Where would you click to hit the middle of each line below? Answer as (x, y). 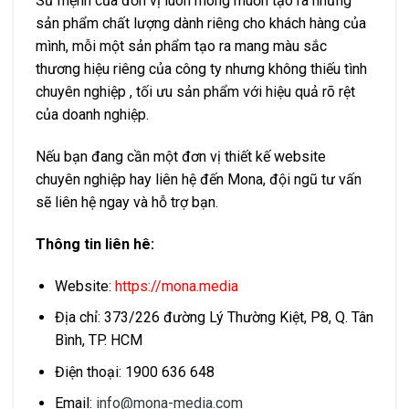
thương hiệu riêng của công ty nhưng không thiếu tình (201, 69)
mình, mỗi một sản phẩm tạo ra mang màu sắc (181, 47)
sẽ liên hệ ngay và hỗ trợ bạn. (127, 203)
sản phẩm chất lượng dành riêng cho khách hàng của (201, 24)
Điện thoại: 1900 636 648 (134, 372)
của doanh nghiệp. (92, 115)
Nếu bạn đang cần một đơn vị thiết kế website (181, 157)
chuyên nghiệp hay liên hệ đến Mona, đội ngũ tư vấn (199, 180)
